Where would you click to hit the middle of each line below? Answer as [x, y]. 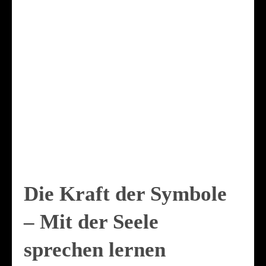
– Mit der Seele [91, 221]
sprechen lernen [95, 249]
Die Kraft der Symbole [125, 194]
